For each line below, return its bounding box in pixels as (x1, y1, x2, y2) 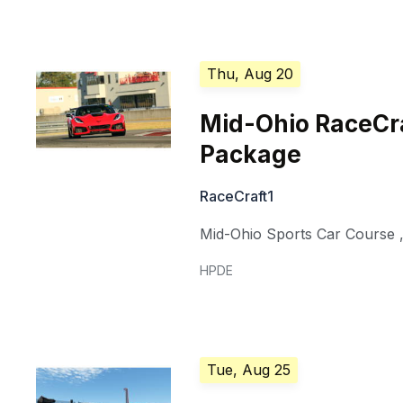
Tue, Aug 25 (207, 361, 291, 380)
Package (200, 140, 302, 169)
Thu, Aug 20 (207, 65, 294, 84)
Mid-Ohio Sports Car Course (200, 225, 396, 244)
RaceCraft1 (200, 187, 274, 206)
